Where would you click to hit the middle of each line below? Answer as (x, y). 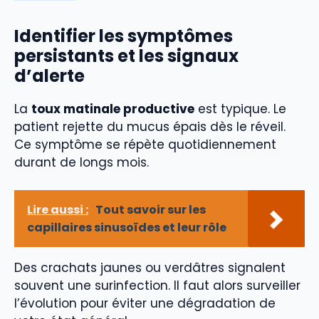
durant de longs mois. (82, 163)
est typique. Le (240, 109)
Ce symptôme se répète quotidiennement (145, 145)
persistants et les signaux (126, 56)
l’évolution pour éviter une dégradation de (145, 303)
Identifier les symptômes (124, 36)
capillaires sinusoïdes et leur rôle (127, 227)
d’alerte (49, 76)
